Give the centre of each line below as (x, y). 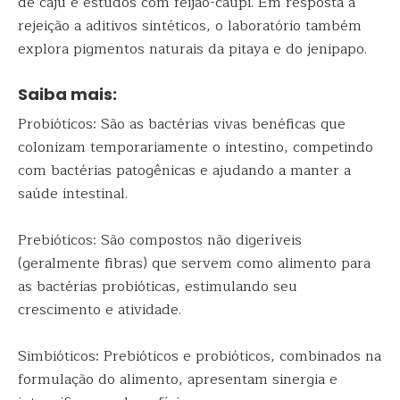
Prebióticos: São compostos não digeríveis (160, 240)
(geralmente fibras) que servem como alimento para (194, 263)
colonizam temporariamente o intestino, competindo (196, 147)
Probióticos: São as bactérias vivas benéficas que (182, 124)
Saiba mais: (67, 94)
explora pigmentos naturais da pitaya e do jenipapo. (192, 49)
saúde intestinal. (73, 194)
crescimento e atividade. (100, 310)
